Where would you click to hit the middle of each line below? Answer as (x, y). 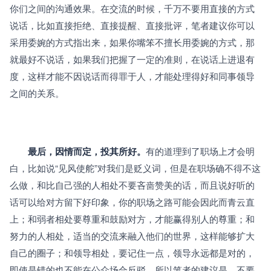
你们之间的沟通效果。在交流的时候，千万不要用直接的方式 (132, 8)
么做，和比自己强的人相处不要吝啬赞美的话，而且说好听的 (132, 185)
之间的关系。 (37, 93)
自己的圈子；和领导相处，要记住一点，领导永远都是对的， (132, 253)
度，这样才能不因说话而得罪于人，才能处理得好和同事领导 (132, 76)
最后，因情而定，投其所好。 (87, 152)
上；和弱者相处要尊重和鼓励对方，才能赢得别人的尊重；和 (132, 219)
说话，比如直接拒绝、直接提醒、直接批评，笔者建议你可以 (132, 25)
